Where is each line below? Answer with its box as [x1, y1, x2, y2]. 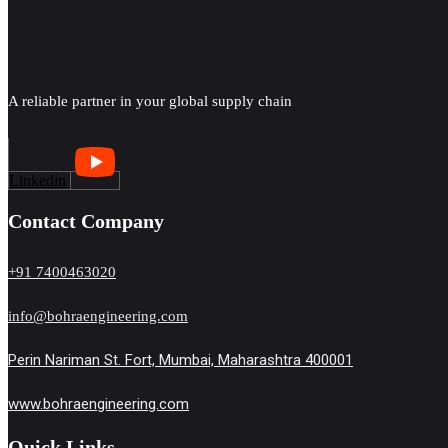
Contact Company [8, 209, 164, 232]
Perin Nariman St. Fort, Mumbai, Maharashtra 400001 [8, 350, 353, 369]
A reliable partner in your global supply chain [8, 92, 292, 109]
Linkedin [9, 171, 66, 189]
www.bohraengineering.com [8, 394, 189, 413]
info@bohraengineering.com [8, 307, 188, 324]
